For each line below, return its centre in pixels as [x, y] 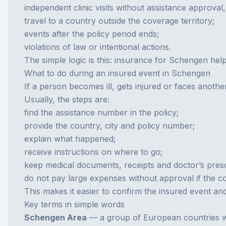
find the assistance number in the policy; [101, 112]
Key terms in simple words [74, 204]
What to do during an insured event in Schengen [117, 73]
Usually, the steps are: [67, 99]
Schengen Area [55, 217]
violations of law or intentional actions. [98, 47]
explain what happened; [70, 139]
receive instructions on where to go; [93, 152]
